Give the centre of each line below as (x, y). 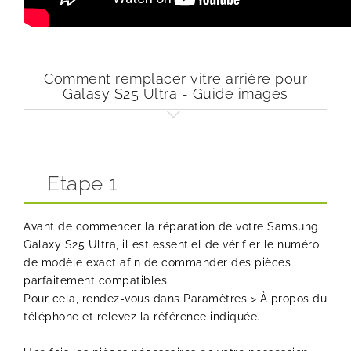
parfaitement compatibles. (97, 281)
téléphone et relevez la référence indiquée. (142, 317)
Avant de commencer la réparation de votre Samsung (171, 227)
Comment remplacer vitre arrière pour (175, 79)
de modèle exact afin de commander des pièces (157, 263)
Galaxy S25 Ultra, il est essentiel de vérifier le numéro (171, 245)
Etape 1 (83, 184)
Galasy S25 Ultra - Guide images (175, 94)
